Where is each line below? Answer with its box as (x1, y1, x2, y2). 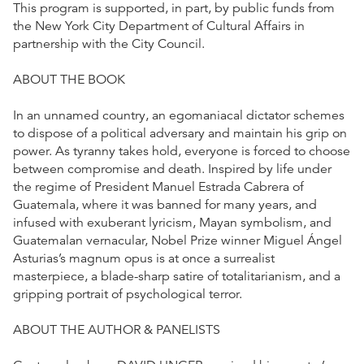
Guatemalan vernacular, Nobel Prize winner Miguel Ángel (13, 232, 342, 249)
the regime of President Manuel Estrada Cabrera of (13, 178, 304, 195)
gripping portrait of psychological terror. (13, 285, 242, 302)
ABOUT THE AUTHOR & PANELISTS (13, 321, 220, 338)
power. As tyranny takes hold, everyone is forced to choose (13, 142, 350, 159)
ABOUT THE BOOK (13, 71, 125, 88)
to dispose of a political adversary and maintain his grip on (13, 124, 347, 141)
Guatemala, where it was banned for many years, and (13, 196, 317, 213)
